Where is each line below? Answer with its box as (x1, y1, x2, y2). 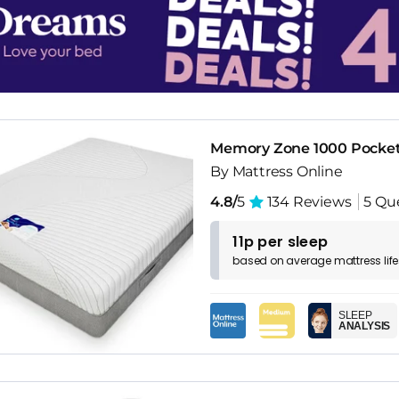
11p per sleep (232, 231, 329, 252)
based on (232, 252, 287, 268)
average (286, 252, 334, 268)
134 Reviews (263, 192, 352, 210)
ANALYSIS (338, 319, 391, 332)
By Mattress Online (210, 162, 343, 180)
